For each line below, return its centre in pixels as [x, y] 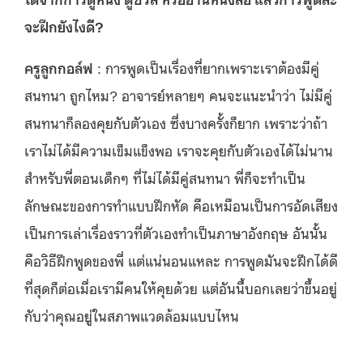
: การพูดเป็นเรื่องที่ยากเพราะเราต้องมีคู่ [206, 68]
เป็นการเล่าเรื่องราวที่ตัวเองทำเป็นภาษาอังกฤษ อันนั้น [176, 233]
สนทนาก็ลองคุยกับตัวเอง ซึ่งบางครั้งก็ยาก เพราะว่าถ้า [176, 123]
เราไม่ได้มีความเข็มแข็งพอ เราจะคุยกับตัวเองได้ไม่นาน [179, 150]
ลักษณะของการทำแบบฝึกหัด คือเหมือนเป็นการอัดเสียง [181, 205]
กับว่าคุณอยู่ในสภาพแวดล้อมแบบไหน [132, 316]
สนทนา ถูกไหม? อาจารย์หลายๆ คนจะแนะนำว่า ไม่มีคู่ [178, 95]
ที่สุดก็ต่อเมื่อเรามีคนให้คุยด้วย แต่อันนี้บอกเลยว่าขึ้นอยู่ [181, 288]
